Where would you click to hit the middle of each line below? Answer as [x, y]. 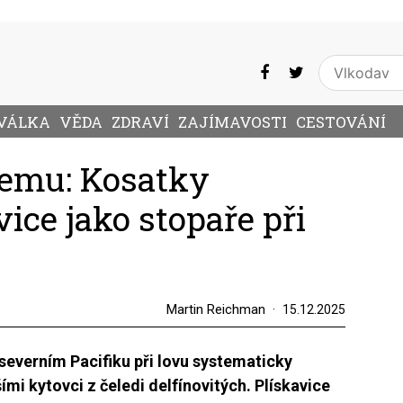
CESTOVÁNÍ [341, 122]
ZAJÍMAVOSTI [233, 122]
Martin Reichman [215, 309]
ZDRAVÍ [140, 122]
